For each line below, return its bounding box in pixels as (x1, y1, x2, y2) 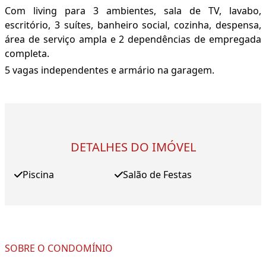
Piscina (23, 168, 54, 182)
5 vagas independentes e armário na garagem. (5, 64, 214, 77)
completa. (5, 47, 49, 61)
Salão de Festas (122, 168, 192, 182)
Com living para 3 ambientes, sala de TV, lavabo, (5, 4, 261, 18)
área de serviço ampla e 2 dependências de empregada (5, 33, 261, 46)
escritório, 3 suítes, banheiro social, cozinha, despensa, (5, 18, 261, 32)
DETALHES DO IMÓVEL (70, 139, 196, 156)
